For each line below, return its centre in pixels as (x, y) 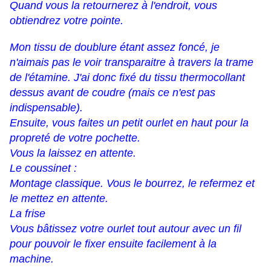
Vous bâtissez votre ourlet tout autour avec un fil (126, 229)
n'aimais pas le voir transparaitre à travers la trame (132, 63)
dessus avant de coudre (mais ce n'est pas (113, 93)
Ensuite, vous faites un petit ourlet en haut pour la (129, 123)
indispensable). (46, 108)
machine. (32, 259)
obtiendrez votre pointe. (67, 21)
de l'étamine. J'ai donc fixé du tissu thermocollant (127, 78)
